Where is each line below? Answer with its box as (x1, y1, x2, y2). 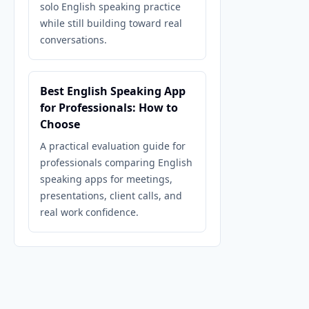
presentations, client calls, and (40, 189, 182, 202)
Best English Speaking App (40, 83, 186, 99)
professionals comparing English (40, 156, 192, 169)
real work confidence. (40, 206, 139, 219)
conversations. (40, 33, 107, 46)
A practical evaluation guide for (40, 139, 186, 152)
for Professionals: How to (40, 100, 178, 115)
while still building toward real (40, 17, 182, 30)
